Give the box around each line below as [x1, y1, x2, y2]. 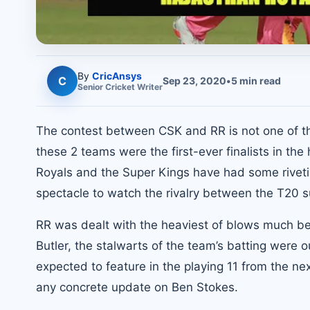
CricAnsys [92, 69, 142, 82]
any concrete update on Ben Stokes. [36, 280, 238, 294]
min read [237, 75, 281, 87]
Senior [77, 81, 105, 92]
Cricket [105, 81, 135, 92]
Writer [135, 81, 163, 92]
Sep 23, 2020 [163, 75, 226, 87]
